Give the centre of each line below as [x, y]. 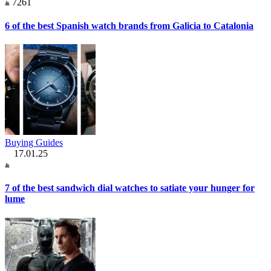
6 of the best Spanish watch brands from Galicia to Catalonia [129, 25]
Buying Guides [34, 143]
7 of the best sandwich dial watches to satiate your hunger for [130, 188]
